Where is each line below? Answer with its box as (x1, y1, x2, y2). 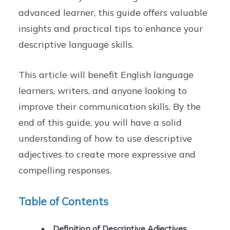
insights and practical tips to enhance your (18, 22, 203, 34)
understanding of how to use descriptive (18, 132, 193, 144)
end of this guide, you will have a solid (18, 116, 182, 128)
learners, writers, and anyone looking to (18, 84, 187, 96)
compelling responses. (18, 164, 112, 176)
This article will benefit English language (18, 68, 194, 80)
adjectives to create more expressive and (18, 148, 196, 160)
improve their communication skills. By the (18, 100, 201, 112)
